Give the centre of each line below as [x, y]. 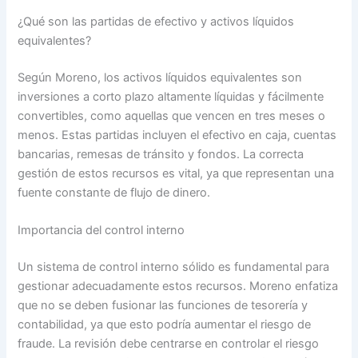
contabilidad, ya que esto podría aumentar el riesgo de [165, 325]
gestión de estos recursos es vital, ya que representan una [176, 174]
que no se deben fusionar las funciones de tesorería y [163, 306]
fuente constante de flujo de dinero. [114, 193]
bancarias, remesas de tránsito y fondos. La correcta [161, 155]
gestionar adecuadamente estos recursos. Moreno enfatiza [178, 286]
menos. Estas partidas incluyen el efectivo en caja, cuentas [177, 135]
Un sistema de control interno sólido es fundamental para [174, 267]
